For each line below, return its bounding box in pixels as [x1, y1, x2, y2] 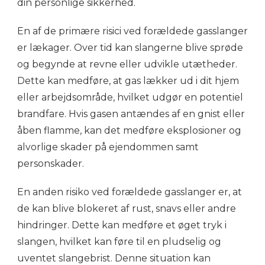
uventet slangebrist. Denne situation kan [17, 252, 211, 264]
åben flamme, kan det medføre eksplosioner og [17, 124, 241, 136]
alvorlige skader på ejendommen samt [17, 141, 199, 153]
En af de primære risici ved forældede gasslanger [17, 25, 248, 37]
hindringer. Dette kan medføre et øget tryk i [17, 219, 227, 231]
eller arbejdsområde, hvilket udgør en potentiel [17, 91, 243, 103]
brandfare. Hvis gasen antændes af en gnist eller [17, 108, 245, 119]
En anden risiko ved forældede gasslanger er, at [17, 186, 242, 198]
